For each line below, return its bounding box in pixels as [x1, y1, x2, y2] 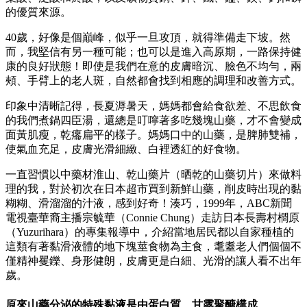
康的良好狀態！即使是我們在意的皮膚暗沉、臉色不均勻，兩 [5, 60, 302, 73]
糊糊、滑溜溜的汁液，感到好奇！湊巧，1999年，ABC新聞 [5, 197, 292, 210]
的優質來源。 [5, 6, 71, 19]
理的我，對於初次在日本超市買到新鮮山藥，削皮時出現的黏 [5, 183, 302, 195]
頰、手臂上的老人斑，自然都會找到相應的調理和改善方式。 [5, 75, 302, 87]
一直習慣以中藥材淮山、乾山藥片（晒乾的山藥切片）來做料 [5, 169, 302, 181]
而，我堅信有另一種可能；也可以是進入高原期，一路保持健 [5, 46, 302, 58]
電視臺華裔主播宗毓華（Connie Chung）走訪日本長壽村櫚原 [5, 212, 299, 224]
